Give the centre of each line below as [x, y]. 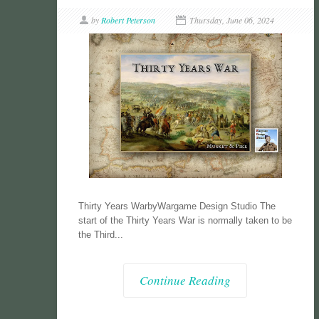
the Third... [100, 235]
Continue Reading [185, 281]
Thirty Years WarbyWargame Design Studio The [177, 206]
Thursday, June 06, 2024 [231, 20]
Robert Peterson [128, 20]
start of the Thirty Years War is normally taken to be [185, 221]
